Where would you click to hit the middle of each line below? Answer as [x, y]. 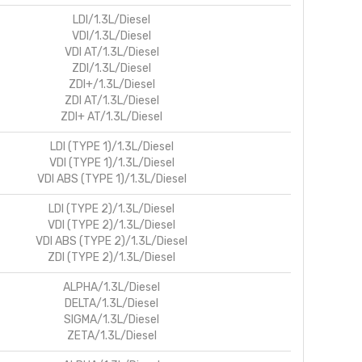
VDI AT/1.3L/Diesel [112, 52]
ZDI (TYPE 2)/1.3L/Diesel [112, 257]
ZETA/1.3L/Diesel [112, 335]
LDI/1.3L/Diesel [112, 19]
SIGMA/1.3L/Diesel [112, 319]
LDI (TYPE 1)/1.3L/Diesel [112, 146]
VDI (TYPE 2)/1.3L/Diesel [112, 225]
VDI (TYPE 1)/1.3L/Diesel [112, 162]
